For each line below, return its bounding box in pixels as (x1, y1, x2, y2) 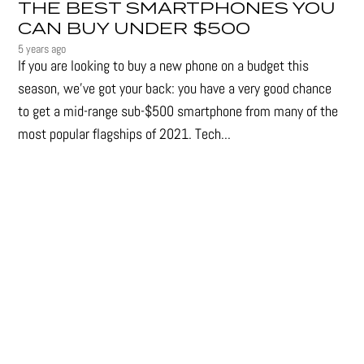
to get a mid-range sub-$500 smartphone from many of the (18, 102, 339, 120)
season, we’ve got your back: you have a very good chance (18, 79, 332, 97)
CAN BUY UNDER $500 (18, 16, 251, 42)
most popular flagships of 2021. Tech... (18, 124, 232, 143)
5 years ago (18, 41, 67, 56)
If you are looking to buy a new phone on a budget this (18, 56, 310, 75)
